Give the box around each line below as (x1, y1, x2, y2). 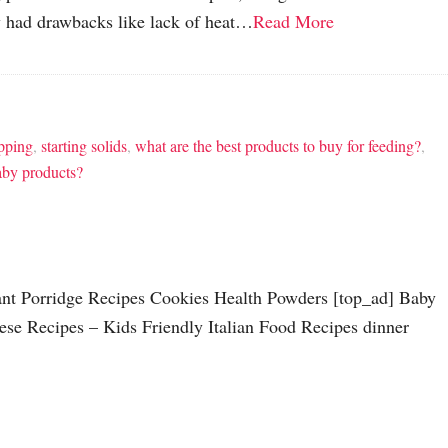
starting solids (41, 134, 127, 156)
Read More (253, 8, 334, 33)
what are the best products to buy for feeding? (135, 134, 421, 156)
